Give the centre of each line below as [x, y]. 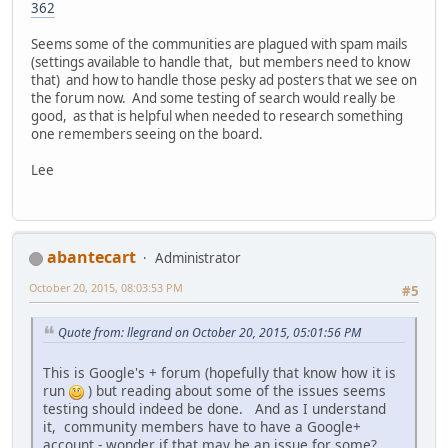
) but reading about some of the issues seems [235, 391]
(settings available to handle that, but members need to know [220, 62]
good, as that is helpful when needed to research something [217, 116]
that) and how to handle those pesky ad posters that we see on [224, 80]
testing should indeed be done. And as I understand [214, 409]
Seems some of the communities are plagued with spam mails [219, 44]
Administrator [198, 258]
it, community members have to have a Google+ [202, 427]
